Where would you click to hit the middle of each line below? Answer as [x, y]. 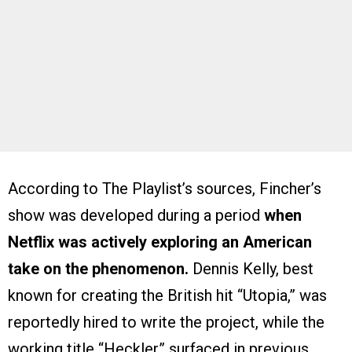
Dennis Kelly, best [251, 268]
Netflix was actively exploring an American [160, 242]
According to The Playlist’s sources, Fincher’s [165, 188]
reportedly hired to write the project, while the [166, 322]
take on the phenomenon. [98, 268]
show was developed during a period [136, 215]
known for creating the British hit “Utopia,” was [167, 295]
